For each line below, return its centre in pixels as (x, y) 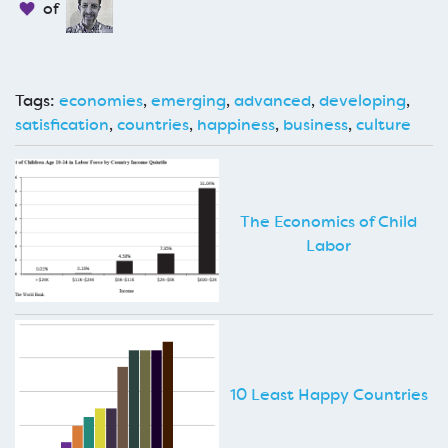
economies (101, 100)
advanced (272, 100)
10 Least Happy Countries (328, 394)
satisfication (62, 124)
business (315, 124)
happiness (236, 124)
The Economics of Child (328, 221)
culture (383, 124)
